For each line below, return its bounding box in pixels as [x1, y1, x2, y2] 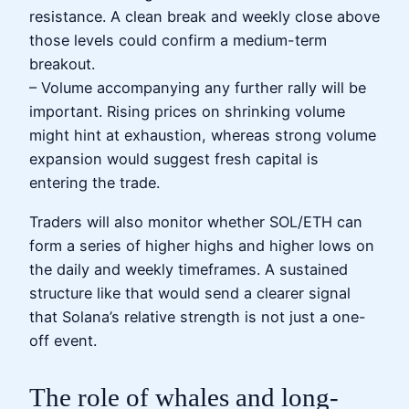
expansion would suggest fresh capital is [29, 150, 319, 169]
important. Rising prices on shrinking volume [29, 102, 345, 121]
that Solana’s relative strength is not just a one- [29, 307, 366, 326]
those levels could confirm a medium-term [29, 31, 327, 50]
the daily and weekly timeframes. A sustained [29, 259, 348, 278]
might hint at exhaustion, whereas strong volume [29, 126, 376, 145]
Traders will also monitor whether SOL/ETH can [29, 212, 362, 231]
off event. [29, 330, 97, 350]
